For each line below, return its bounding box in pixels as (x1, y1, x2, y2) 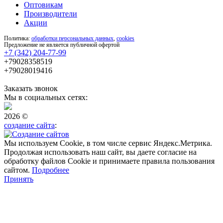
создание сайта (4, 120, 55, 129)
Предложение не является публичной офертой (4, 41, 119, 48)
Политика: (4, 34, 31, 42)
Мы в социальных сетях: (4, 93, 88, 102)
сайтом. (4, 165, 32, 174)
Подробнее (32, 165, 69, 174)
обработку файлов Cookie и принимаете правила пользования (4, 156, 215, 165)
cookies (116, 34, 134, 42)
